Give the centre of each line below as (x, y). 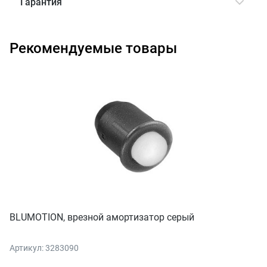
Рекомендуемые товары (93, 48)
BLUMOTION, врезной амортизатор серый (102, 217)
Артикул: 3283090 (44, 248)
